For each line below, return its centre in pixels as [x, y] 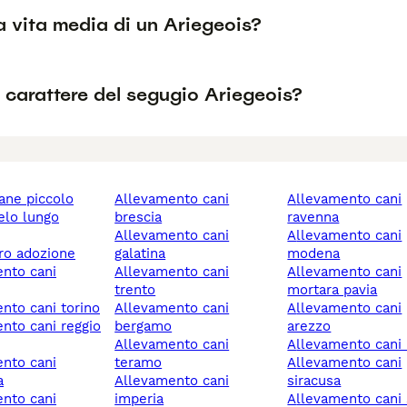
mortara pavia [333, 290]
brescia [139, 218]
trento [135, 290]
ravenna [313, 218]
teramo [139, 363]
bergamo [144, 327]
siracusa [314, 381]
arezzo [309, 327]
